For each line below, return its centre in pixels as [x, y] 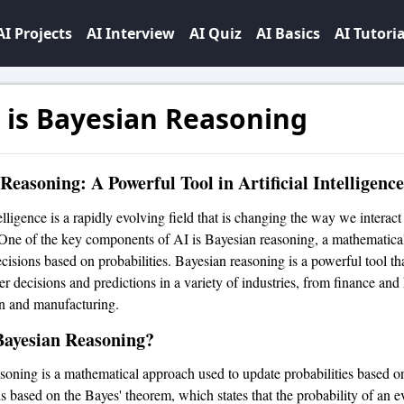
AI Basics [288, 33]
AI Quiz [216, 33]
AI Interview [131, 33]
